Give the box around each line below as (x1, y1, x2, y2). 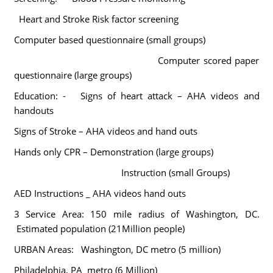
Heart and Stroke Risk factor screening (18, 13, 179, 25)
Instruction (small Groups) (13, 166, 230, 179)
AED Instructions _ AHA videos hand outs (13, 187, 186, 199)
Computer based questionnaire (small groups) (13, 34, 205, 46)
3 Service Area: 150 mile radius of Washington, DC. (13, 208, 260, 220)
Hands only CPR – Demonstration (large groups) (13, 146, 213, 158)
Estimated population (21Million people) (13, 222, 185, 235)
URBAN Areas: (13, 243, 79, 255)
